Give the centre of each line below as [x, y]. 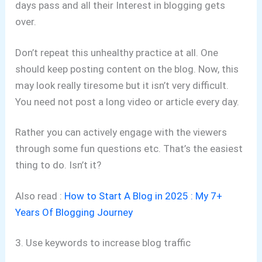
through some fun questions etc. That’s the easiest [129, 149]
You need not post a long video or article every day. [127, 101]
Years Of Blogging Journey [74, 212]
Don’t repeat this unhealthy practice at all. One [117, 52]
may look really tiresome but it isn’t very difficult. [122, 85]
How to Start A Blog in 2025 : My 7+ [144, 196]
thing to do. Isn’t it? [58, 165]
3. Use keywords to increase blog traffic [103, 242]
